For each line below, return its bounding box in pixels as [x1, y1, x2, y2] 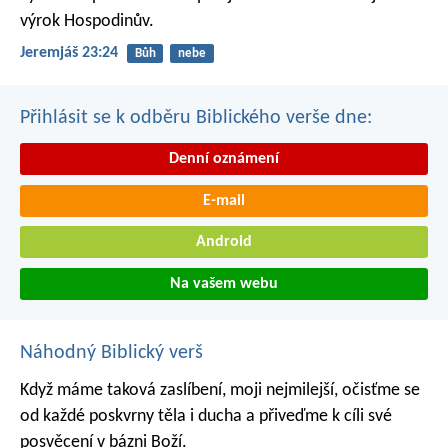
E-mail [203, 192, 245, 209]
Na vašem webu [170, 276, 278, 293]
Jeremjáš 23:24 [20, 45, 118, 61]
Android [196, 234, 252, 251]
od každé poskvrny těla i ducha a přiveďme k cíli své [20, 407, 392, 427]
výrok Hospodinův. [20, 11, 154, 31]
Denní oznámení [169, 151, 279, 168]
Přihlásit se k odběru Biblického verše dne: [20, 108, 372, 129]
